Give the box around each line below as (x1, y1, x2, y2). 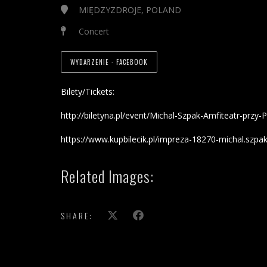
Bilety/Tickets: (61, 86, 114, 97)
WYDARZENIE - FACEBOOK (70, 57, 148, 67)
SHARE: (61, 209, 93, 222)
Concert (79, 26, 109, 37)
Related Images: (61, 164, 154, 188)
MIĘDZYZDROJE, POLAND (79, 4, 181, 15)
